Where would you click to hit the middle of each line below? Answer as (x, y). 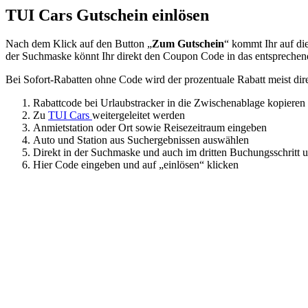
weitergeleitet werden (139, 115)
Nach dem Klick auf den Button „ (79, 44)
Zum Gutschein (188, 44)
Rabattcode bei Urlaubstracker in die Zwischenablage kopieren (169, 103)
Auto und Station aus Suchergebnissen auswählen (141, 140)
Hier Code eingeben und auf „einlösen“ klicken (136, 165)
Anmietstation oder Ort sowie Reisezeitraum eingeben (150, 128)
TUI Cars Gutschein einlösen (107, 15)
